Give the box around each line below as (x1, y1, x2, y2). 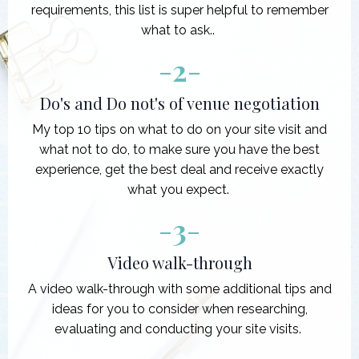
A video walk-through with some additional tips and (27, 280, 332, 296)
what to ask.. (141, 22, 218, 38)
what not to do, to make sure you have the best (39, 141, 320, 157)
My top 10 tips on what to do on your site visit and (32, 121, 327, 137)
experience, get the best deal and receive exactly (35, 161, 324, 177)
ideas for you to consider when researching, (51, 301, 308, 317)
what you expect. (127, 181, 232, 197)
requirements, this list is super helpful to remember (30, 2, 329, 18)
